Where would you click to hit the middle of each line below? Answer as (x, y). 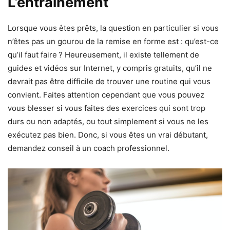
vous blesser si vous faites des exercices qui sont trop (107, 108)
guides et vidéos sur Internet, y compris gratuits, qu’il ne (110, 68)
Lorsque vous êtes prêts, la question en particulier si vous (113, 28)
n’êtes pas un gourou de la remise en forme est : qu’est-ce (113, 41)
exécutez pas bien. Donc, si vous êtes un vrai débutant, (108, 135)
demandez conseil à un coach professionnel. (89, 148)
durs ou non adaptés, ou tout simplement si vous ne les (108, 121)
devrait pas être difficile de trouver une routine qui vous (109, 81)
